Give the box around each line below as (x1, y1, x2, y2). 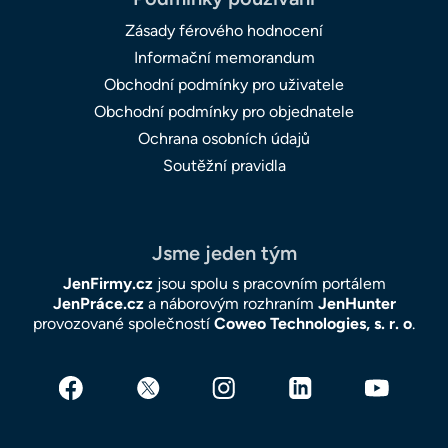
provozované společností (33, 314, 214, 334)
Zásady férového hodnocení (125, 21, 323, 41)
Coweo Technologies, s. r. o (214, 314, 412, 334)
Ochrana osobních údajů (138, 129, 310, 149)
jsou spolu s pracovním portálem (152, 274, 386, 294)
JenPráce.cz (52, 294, 144, 314)
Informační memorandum (133, 48, 315, 68)
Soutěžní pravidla (162, 156, 286, 176)
